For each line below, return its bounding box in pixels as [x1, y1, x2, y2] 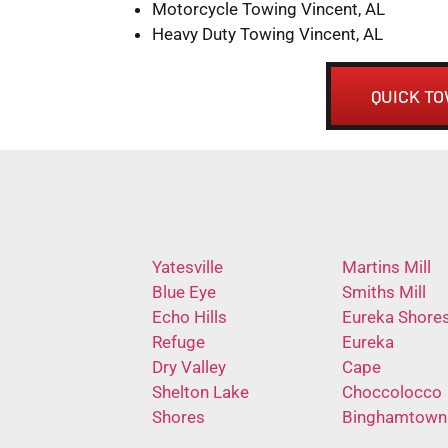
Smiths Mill [341, 281, 426, 302]
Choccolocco [341, 381, 442, 402]
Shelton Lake [152, 381, 249, 402]
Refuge [152, 331, 205, 352]
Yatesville [152, 256, 223, 277]
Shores [152, 406, 205, 427]
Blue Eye [152, 281, 216, 302]
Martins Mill [341, 256, 431, 277]
